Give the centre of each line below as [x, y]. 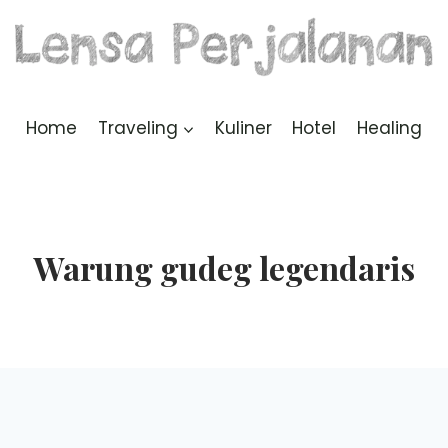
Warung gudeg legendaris [224, 267]
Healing [389, 127]
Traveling [137, 127]
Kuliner [243, 127]
